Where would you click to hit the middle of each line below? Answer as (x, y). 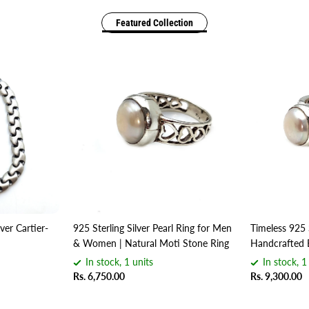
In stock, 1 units (119, 262)
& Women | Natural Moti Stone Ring (151, 243)
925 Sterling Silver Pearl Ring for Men (152, 228)
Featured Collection (154, 23)
